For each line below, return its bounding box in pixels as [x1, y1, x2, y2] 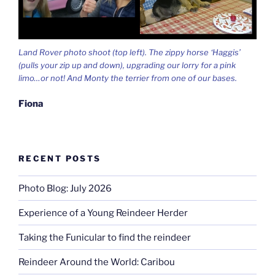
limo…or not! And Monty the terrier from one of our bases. [18, 72, 237, 83]
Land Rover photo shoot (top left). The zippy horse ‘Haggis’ [18, 47, 241, 57]
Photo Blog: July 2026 [18, 182, 112, 194]
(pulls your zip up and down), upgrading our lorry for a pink [18, 60, 236, 70]
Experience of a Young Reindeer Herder [18, 207, 188, 219]
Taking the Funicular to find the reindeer [18, 231, 191, 243]
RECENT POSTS [18, 153, 101, 163]
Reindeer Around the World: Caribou [18, 256, 175, 268]
